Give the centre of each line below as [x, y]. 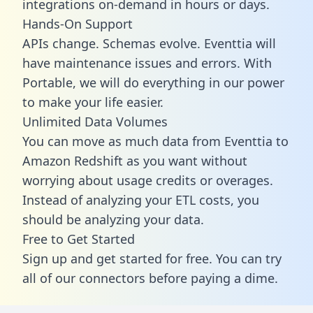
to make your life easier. [93, 102]
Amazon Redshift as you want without [135, 160]
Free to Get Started [79, 239]
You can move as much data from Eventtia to [155, 141]
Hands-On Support [78, 23]
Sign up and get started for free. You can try [152, 258]
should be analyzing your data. [113, 219]
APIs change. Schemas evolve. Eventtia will [149, 43]
